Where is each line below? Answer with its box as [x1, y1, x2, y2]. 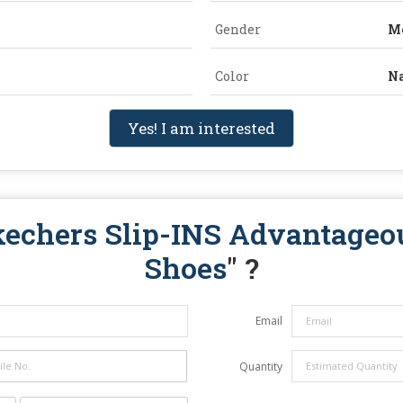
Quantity [239, 358, 282, 374]
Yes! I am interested [128, 117, 275, 139]
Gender [215, 20, 261, 38]
